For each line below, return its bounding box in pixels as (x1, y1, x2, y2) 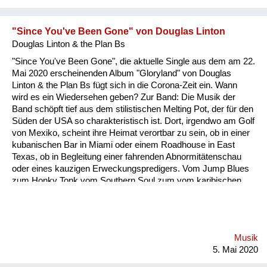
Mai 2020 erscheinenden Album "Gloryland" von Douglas (12, 68, 231, 78)
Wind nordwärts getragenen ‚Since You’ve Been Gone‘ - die (12, 187, 241, 197)
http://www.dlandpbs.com (12, 211, 110, 221)
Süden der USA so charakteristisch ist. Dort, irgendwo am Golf (12, 116, 254, 126)
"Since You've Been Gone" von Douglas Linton (12, 26, 225, 36)
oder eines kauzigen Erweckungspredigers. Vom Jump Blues (12, 163, 249, 173)
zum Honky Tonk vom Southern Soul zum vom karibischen (12, 175, 241, 185)
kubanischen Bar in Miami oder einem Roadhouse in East (12, 139, 235, 150)
